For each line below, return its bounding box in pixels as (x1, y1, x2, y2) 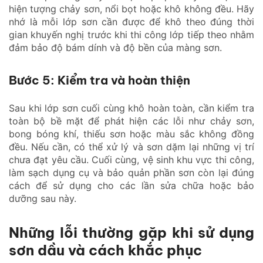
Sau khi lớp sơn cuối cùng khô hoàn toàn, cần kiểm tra (9, 102, 254, 114)
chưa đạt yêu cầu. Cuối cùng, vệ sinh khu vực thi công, (9, 153, 254, 166)
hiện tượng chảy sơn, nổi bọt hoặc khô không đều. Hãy (9, 2, 254, 15)
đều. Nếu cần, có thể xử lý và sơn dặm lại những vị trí (9, 140, 254, 153)
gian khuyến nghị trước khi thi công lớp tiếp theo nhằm (9, 28, 254, 41)
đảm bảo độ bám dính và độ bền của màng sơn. (9, 41, 222, 53)
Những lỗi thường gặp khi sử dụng (9, 223, 254, 241)
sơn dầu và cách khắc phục (9, 241, 202, 259)
